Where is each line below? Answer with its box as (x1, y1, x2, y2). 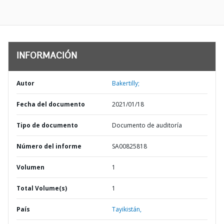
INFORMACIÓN (16, 52, 77, 61)
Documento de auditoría (112, 121, 182, 129)
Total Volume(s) (16, 184, 67, 192)
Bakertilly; (112, 79, 139, 87)
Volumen (16, 163, 44, 171)
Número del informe (16, 142, 81, 150)
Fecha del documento (16, 100, 85, 108)
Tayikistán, (112, 205, 141, 213)
